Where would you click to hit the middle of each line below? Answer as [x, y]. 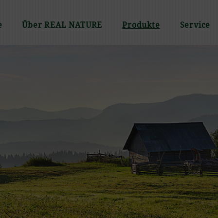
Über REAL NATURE [62, 25]
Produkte [141, 25]
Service [195, 25]
